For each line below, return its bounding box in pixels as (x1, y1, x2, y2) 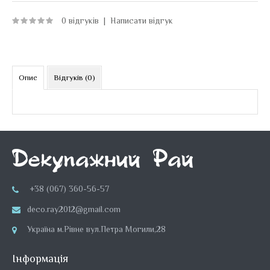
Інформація (12, 253, 68, 265)
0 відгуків (61, 15, 99, 25)
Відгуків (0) (54, 72, 95, 82)
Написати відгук (110, 15, 173, 25)
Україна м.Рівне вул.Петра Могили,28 (27, 224, 166, 234)
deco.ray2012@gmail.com (27, 204, 121, 214)
